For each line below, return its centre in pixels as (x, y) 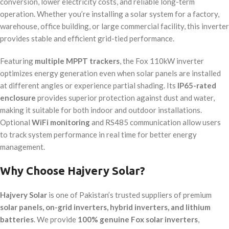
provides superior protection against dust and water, (125, 98)
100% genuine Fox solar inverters (138, 220)
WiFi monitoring (61, 122)
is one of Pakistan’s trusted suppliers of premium (129, 195)
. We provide (56, 220)
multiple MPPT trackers (77, 61)
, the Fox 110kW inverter (162, 61)
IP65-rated (197, 86)
